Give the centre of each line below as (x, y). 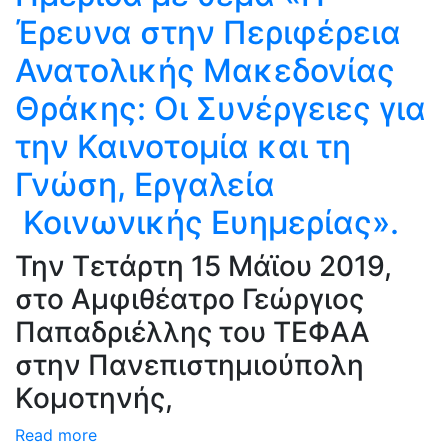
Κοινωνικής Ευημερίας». (207, 222)
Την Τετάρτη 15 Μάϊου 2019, (203, 266)
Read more (56, 435)
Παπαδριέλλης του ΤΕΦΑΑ (192, 332)
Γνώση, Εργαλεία (145, 184)
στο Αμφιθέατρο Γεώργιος (189, 299)
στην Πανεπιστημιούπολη (189, 365)
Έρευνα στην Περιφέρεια (208, 32)
